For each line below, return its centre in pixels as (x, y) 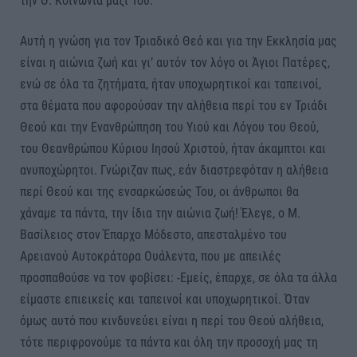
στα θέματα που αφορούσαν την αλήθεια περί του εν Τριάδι (174, 106)
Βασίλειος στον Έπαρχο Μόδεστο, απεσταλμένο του (153, 235)
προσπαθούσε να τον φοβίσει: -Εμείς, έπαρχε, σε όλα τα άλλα (178, 278)
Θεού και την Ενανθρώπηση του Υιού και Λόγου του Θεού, (169, 127)
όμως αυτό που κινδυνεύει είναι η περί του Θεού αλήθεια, (172, 321)
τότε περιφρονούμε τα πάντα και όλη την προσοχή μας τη (169, 343)
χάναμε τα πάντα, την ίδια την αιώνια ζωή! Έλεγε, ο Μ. (160, 214)
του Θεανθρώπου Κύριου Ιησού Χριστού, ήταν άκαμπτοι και (173, 149)
